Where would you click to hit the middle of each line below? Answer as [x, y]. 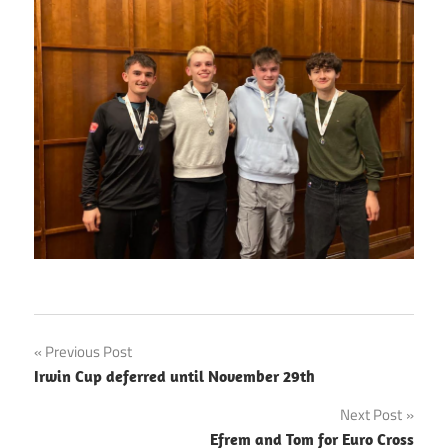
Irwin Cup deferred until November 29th [174, 376]
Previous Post [88, 352]
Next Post [371, 415]
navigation [96, 397]
